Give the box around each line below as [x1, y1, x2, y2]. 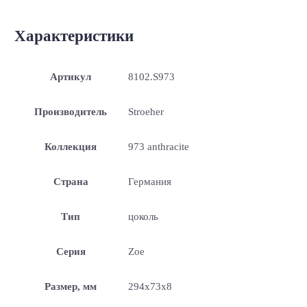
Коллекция [45, 140, 97, 152]
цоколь [127, 210, 158, 222]
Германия [127, 175, 171, 187]
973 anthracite [127, 140, 189, 152]
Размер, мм [45, 280, 97, 292]
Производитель [34, 106, 108, 117]
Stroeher [127, 106, 164, 117]
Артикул [50, 71, 92, 82]
